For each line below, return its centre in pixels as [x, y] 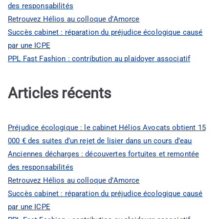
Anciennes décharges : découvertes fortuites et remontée [104, 154]
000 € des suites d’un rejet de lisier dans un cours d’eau [100, 141]
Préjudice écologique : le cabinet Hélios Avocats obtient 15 [107, 127]
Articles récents [60, 93]
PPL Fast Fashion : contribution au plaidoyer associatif [99, 58]
